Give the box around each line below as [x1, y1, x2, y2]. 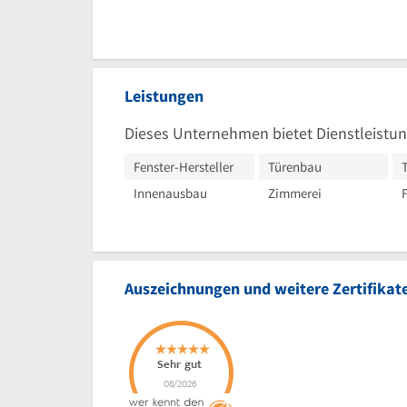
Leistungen [124, 84, 203, 106]
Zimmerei [267, 184, 322, 202]
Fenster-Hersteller [134, 157, 233, 175]
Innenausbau [134, 184, 207, 202]
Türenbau [267, 157, 322, 175]
